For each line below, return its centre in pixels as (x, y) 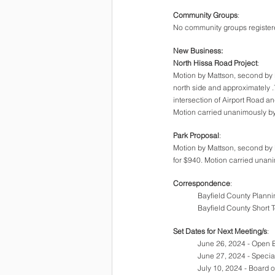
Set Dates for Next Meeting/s (220, 231)
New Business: (198, 51)
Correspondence (202, 183)
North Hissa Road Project (215, 63)
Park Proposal (196, 135)
